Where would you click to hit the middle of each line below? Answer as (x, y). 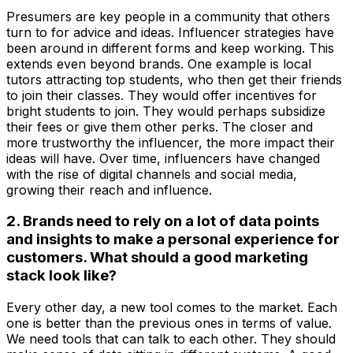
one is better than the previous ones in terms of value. (169, 323)
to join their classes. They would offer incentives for (162, 95)
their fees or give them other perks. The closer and (160, 126)
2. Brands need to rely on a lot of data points (163, 221)
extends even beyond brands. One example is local (159, 63)
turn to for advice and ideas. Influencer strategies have (170, 32)
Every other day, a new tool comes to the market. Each (172, 308)
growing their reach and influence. (109, 190)
